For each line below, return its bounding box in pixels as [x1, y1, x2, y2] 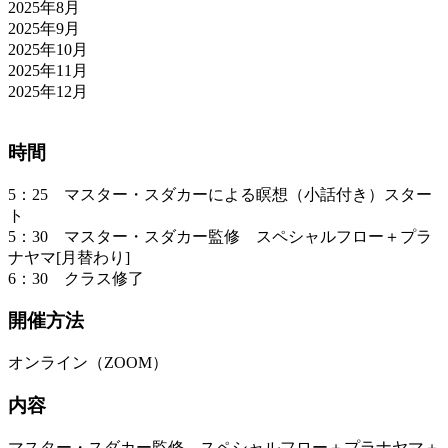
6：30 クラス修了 [8, 269, 144, 287]
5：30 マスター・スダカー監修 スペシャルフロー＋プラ [8, 227, 432, 245]
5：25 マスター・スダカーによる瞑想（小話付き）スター [8, 185, 432, 203]
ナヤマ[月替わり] [8, 248, 130, 266]
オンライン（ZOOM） [8, 354, 168, 372]
